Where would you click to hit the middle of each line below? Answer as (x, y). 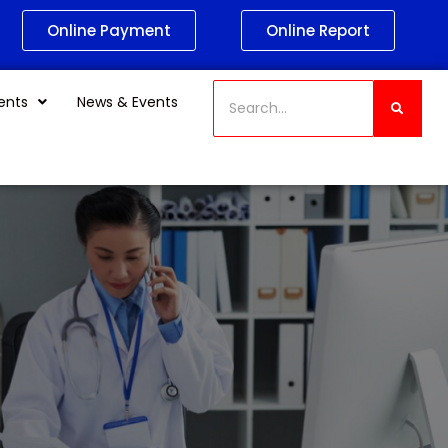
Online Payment (108, 30)
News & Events (128, 102)
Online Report (317, 30)
